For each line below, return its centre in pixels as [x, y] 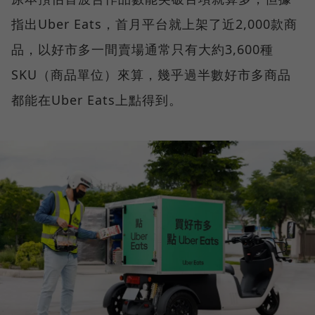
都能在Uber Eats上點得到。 [97, 99]
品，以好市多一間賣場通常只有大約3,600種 [142, 49]
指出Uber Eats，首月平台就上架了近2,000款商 [154, 24]
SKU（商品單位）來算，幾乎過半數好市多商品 [151, 74]
